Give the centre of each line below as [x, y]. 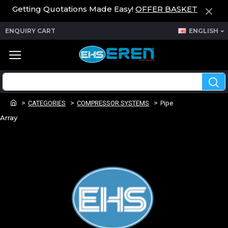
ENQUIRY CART [30, 31]
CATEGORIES [47, 103]
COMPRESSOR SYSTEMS [113, 103]
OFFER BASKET [166, 9]
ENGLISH [204, 31]
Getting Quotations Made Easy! [74, 9]
